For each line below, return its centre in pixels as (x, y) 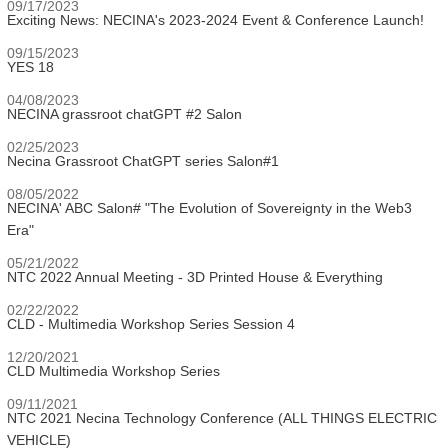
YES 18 (30, 67)
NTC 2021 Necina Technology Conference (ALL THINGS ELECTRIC (222, 418)
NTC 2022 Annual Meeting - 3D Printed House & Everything (195, 277)
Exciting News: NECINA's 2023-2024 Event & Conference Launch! (215, 20)
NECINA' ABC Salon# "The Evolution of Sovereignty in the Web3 (209, 208)
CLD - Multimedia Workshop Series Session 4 (151, 324)
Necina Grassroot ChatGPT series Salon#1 (143, 161)
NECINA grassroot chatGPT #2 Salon (124, 114)
